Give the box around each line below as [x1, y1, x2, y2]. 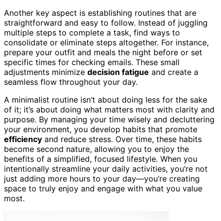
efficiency [4, 134, 42, 144]
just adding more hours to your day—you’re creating [4, 173, 200, 184]
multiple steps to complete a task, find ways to [4, 27, 180, 37]
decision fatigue [87, 67, 149, 77]
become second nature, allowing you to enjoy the [4, 144, 189, 154]
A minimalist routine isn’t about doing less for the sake [4, 94, 207, 105]
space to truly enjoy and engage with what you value [4, 183, 202, 193]
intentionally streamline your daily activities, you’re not [4, 163, 208, 174]
